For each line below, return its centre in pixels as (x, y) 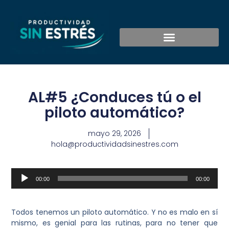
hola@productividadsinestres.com (114, 144)
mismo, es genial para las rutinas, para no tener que (114, 223)
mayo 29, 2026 (114, 134)
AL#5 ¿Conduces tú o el (114, 98)
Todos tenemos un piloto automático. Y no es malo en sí (114, 212)
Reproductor (34, 173)
